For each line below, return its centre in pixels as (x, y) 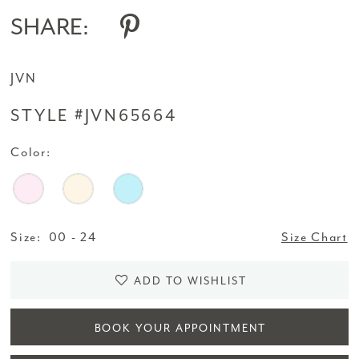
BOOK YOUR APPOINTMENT (180, 328)
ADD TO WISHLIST (190, 281)
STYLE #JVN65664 (94, 116)
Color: (31, 152)
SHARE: (50, 27)
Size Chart (314, 238)
